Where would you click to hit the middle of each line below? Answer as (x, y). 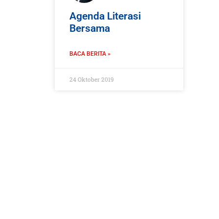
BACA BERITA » (90, 54)
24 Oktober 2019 (92, 79)
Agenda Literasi (105, 16)
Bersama (90, 29)
